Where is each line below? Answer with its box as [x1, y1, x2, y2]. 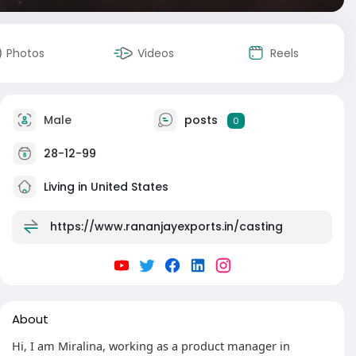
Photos [6, 45, 44, 61]
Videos [137, 45, 174, 61]
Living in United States [41, 178, 168, 195]
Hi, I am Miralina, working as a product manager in [12, 338, 290, 354]
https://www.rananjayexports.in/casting [50, 218, 283, 234]
